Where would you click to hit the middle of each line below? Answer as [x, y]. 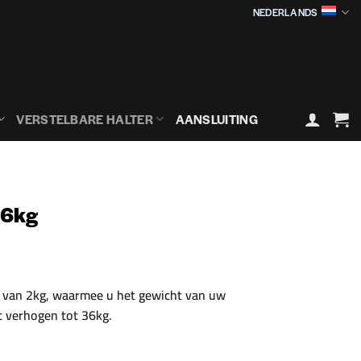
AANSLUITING [217, 118]
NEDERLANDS [285, 12]
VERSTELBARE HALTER [85, 118]
